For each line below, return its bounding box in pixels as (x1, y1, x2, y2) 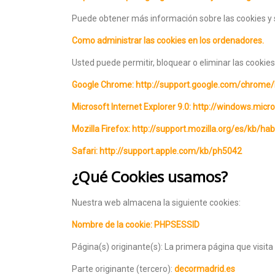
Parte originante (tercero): (72, 263, 174, 274)
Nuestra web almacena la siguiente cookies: (72, 197, 241, 207)
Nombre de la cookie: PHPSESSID (72, 219, 199, 230)
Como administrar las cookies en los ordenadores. (72, 35, 264, 45)
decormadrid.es (174, 263, 235, 274)
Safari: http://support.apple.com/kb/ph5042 (72, 145, 242, 156)
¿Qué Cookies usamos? (72, 166, 228, 187)
